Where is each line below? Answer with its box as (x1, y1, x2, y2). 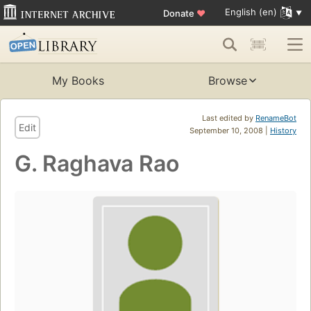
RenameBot (255, 113, 296, 124)
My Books (51, 74, 104, 88)
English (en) (224, 6, 277, 18)
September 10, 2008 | (190, 126, 270, 136)
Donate (162, 7, 196, 19)
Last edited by (202, 113, 255, 124)
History (270, 126, 296, 136)
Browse (208, 74, 247, 88)
